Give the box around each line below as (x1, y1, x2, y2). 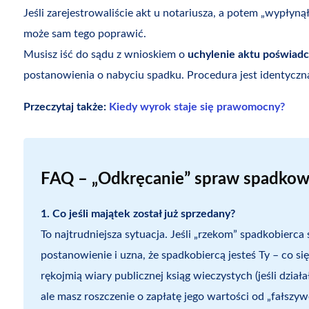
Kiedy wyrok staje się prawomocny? (108, 101, 285, 113)
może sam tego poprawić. (23, 28, 146, 40)
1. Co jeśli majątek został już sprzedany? (40, 208, 235, 220)
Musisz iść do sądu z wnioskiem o (23, 49, 188, 61)
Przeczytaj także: (23, 101, 109, 113)
